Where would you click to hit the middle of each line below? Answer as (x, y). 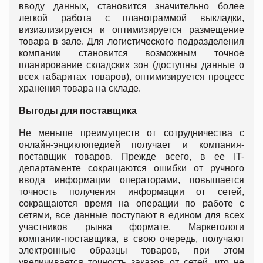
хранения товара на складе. (81, 88)
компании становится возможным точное (131, 53)
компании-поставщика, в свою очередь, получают (131, 238)
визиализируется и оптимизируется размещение (131, 29)
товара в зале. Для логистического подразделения (131, 41)
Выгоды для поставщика (78, 110)
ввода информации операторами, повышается (131, 180)
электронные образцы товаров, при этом (131, 250)
